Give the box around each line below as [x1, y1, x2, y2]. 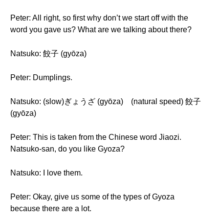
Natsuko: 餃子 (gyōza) [10, 49, 87, 58]
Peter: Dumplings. [10, 73, 72, 82]
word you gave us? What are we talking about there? [10, 25, 192, 34]
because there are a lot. [10, 204, 91, 213]
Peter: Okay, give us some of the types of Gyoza [10, 193, 175, 201]
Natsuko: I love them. [10, 169, 83, 177]
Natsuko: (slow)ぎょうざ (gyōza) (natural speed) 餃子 [10, 97, 201, 106]
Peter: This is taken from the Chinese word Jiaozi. [10, 133, 181, 141]
